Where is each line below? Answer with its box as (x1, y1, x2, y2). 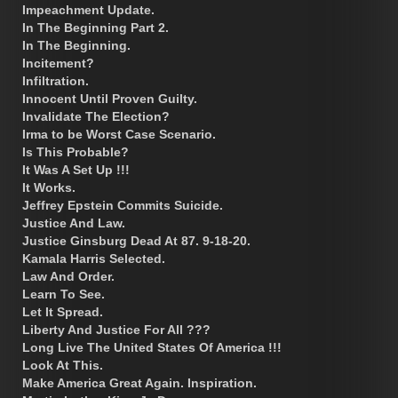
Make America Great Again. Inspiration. (22, 375, 257, 390)
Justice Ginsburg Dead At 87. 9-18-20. (22, 233, 251, 248)
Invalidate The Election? (22, 108, 170, 123)
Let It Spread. (22, 304, 103, 319)
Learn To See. (22, 286, 105, 301)
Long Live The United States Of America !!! (22, 339, 282, 354)
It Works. (22, 179, 76, 195)
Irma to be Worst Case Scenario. (22, 126, 216, 141)
